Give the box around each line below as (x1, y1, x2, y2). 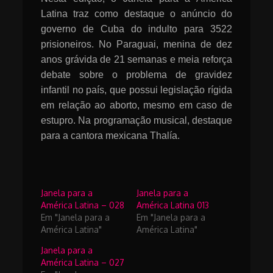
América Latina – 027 (41, 257, 125, 268)
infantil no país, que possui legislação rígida (41, 84, 232, 95)
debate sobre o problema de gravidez (41, 69, 232, 80)
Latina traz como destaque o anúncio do (41, 8, 232, 19)
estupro (41, 115, 74, 126)
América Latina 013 (136, 199, 209, 210)
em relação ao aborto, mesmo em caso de (41, 99, 232, 110)
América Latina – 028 (41, 199, 125, 210)
